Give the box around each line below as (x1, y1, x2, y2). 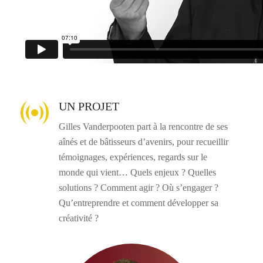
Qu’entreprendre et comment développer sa (59, 198, 218, 208)
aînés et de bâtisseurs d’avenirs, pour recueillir (59, 137, 228, 147)
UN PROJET (59, 100, 119, 113)
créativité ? (59, 213, 99, 223)
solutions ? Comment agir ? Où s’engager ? (59, 183, 218, 193)
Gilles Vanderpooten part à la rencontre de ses (59, 122, 228, 131)
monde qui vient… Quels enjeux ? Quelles (59, 167, 216, 177)
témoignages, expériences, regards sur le (59, 152, 207, 162)
